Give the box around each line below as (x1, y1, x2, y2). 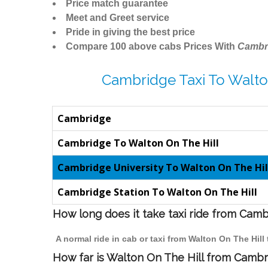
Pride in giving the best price (66, 27, 195, 38)
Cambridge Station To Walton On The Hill (57, 185, 257, 199)
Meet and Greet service (66, 13, 169, 23)
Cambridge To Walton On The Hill (57, 136, 219, 150)
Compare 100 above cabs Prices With (66, 41, 237, 52)
